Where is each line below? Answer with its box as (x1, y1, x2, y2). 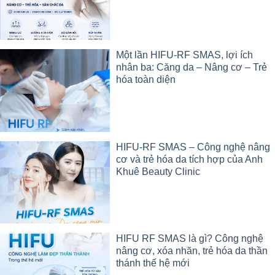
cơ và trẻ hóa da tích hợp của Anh (116, 153, 263, 165)
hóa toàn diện (116, 74, 176, 85)
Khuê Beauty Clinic (116, 166, 201, 177)
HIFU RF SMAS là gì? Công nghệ (116, 233, 264, 244)
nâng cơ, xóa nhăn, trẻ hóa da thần (116, 245, 268, 256)
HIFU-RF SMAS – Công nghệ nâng (116, 141, 271, 152)
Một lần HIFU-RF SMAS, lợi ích (116, 50, 254, 61)
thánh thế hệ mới (116, 257, 190, 268)
